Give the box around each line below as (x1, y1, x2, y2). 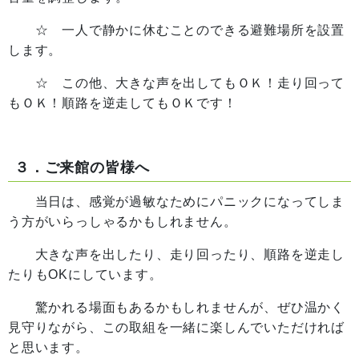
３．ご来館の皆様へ (14, 159, 151, 175)
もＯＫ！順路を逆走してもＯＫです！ (8, 96, 237, 110)
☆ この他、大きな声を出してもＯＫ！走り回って (8, 76, 345, 90)
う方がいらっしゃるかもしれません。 (8, 215, 237, 228)
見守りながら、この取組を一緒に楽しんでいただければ (8, 321, 345, 334)
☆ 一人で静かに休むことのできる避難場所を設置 (8, 23, 345, 37)
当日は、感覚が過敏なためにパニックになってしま (8, 195, 345, 208)
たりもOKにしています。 (8, 268, 163, 281)
